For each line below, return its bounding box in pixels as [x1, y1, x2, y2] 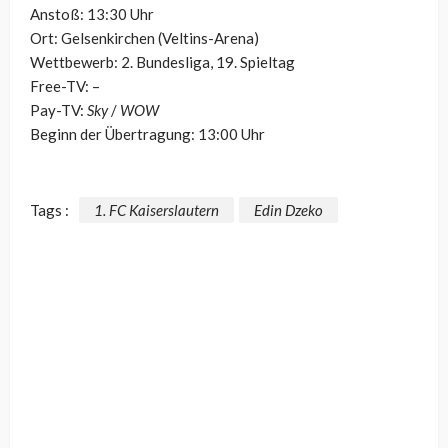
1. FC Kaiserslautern [94, 200, 219, 219]
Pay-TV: [30, 101, 87, 120]
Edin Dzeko [254, 200, 323, 219]
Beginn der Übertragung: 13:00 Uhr [30, 125, 265, 144]
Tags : [30, 200, 69, 219]
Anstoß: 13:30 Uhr [30, 5, 154, 24]
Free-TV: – [30, 77, 100, 96]
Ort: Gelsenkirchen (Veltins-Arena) [30, 29, 259, 48]
